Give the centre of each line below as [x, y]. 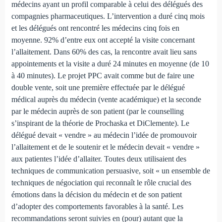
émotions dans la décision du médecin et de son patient [96, 195]
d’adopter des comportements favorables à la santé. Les [97, 207]
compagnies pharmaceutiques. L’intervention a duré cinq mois [108, 16]
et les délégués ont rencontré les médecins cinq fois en [95, 28]
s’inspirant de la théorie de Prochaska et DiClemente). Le [100, 123]
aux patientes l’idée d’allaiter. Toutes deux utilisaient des [99, 159]
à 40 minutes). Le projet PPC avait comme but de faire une [103, 76]
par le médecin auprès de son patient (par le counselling [97, 111]
